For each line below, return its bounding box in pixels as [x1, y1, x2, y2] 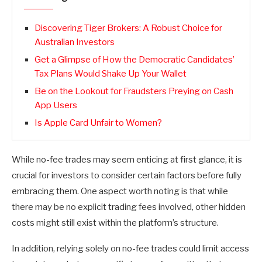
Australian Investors [35, 37, 115, 47]
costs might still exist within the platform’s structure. [12, 218, 219, 228]
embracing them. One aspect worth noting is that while [12, 186, 228, 196]
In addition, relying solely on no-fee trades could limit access [12, 243, 249, 254]
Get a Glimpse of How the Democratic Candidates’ [35, 54, 235, 65]
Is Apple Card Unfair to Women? [35, 118, 162, 128]
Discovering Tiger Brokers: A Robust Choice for [35, 23, 222, 33]
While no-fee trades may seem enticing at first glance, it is [12, 154, 242, 165]
